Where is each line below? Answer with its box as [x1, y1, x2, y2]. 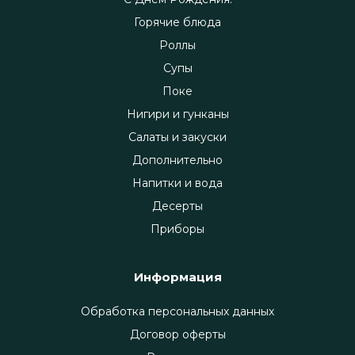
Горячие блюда [134, 15, 221, 30]
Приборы [151, 222, 204, 237]
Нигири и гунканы [126, 107, 229, 122]
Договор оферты [129, 327, 226, 342]
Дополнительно [132, 153, 223, 168]
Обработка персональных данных [81, 304, 274, 319]
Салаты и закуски [128, 130, 227, 145]
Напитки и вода [132, 176, 223, 191]
